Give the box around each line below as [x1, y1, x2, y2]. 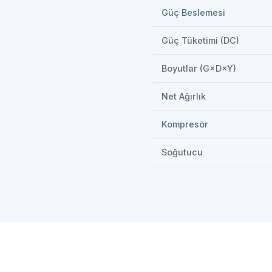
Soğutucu [161, 147, 203, 157]
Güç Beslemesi [161, 7, 225, 18]
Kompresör [161, 119, 208, 129]
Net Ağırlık [161, 91, 206, 101]
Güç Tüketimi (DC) [161, 35, 239, 46]
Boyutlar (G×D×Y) [161, 63, 236, 73]
